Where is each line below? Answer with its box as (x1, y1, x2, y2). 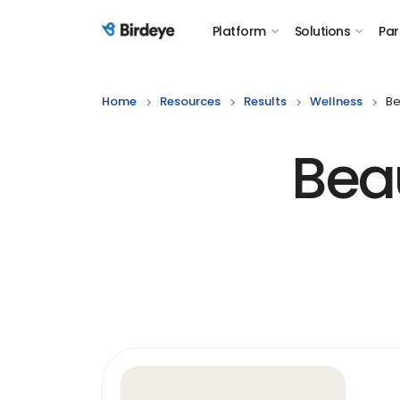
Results (244, 93, 287, 110)
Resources (160, 93, 221, 110)
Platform (212, 22, 266, 40)
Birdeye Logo (101, 30, 190, 51)
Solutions (294, 22, 350, 40)
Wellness (310, 93, 362, 110)
